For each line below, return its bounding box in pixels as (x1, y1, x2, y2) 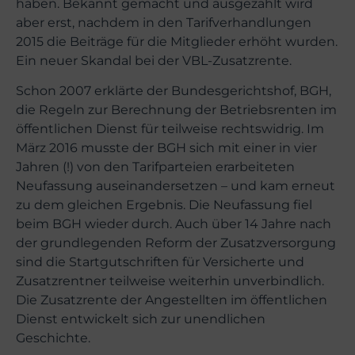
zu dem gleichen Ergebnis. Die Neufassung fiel (16, 197, 312, 213)
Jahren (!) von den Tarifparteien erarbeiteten (16, 159, 295, 175)
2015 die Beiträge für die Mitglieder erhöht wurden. (16, 34, 338, 50)
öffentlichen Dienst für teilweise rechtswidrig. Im (16, 121, 324, 137)
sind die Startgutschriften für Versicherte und (16, 254, 304, 270)
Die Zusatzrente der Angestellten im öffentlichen (16, 292, 327, 308)
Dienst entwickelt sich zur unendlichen (16, 311, 265, 327)
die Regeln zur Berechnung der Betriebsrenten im (16, 102, 337, 118)
